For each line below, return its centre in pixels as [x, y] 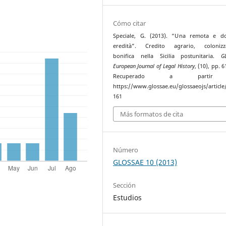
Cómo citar [130, 23]
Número [126, 150]
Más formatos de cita [152, 114]
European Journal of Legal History [154, 66]
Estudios [128, 198]
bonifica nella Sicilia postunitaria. [167, 56]
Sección [125, 185]
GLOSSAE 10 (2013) [145, 162]
